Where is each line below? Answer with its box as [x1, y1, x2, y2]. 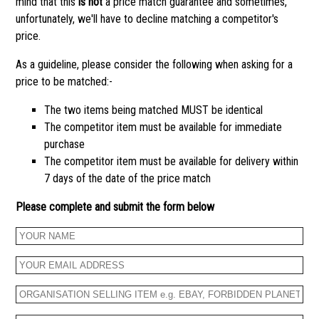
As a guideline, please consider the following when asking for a [15, 57, 293, 71]
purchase [43, 137, 85, 151]
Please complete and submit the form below [15, 199, 214, 214]
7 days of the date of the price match [43, 171, 211, 185]
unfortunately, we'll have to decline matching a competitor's [15, 11, 278, 26]
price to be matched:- [15, 74, 113, 88]
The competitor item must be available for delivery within [43, 154, 298, 168]
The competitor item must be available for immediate [43, 120, 282, 134]
